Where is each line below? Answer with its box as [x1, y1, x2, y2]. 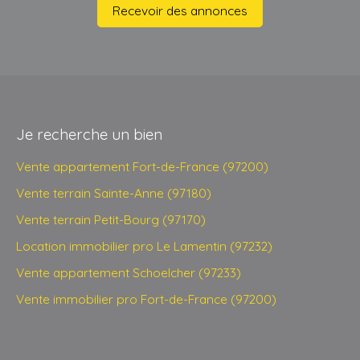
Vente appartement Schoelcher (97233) [16, 264, 241, 281]
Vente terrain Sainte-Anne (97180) [16, 185, 211, 202]
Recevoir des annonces [112, 2, 247, 18]
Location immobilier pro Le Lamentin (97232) [16, 238, 272, 255]
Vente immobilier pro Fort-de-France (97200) [16, 291, 276, 308]
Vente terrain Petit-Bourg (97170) [16, 211, 206, 228]
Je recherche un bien [16, 125, 162, 145]
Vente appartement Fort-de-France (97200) [16, 158, 268, 175]
